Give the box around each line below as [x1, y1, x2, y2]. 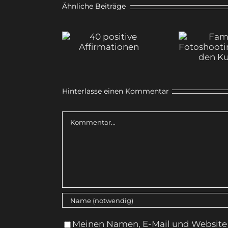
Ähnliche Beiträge [62, 2, 126, 11]
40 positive [81, 30, 137, 42]
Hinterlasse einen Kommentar [62, 87, 169, 96]
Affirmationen [73, 45, 145, 58]
